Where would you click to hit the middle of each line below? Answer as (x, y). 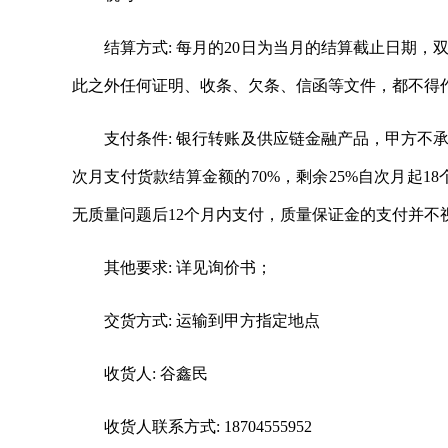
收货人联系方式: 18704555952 (208, 426)
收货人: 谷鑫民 (156, 373)
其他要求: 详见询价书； (188, 267)
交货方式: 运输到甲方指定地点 (212, 320)
